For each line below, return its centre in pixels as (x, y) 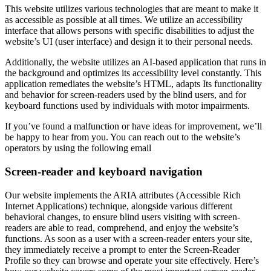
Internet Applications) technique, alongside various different (119, 206)
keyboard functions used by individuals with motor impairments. (127, 106)
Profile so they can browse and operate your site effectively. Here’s (132, 260)
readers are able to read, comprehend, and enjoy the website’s (122, 227)
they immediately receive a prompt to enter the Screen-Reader (122, 249)
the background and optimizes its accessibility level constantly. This (133, 73)
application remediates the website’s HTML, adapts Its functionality (133, 84)
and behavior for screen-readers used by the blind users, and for (126, 95)
